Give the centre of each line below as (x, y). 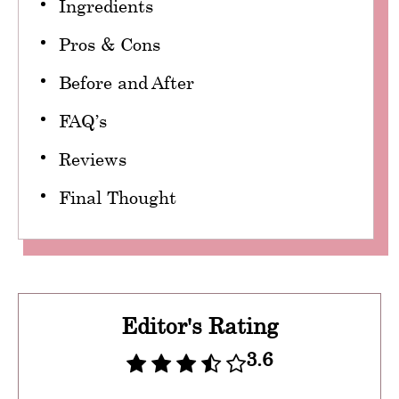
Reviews (93, 159)
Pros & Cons (110, 44)
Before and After (126, 82)
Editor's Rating (199, 326)
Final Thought (118, 197)
